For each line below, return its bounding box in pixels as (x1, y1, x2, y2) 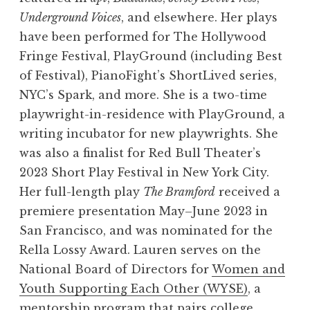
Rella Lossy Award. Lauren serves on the (19, 242, 261, 257)
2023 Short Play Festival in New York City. (19, 165, 269, 179)
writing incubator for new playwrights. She (19, 126, 278, 140)
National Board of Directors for (19, 262, 212, 276)
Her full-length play (19, 184, 143, 199)
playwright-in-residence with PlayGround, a (19, 107, 285, 121)
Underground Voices (19, 10, 121, 24)
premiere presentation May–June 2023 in (19, 203, 268, 218)
